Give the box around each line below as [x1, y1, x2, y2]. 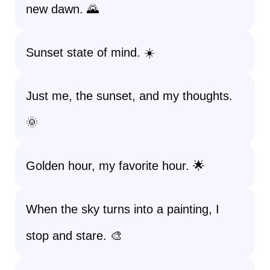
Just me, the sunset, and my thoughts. [26, 89, 233, 102]
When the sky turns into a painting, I [26, 202, 219, 216]
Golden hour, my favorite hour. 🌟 [26, 159, 205, 172]
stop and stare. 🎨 [26, 229, 122, 242]
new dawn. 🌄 [26, 2, 99, 16]
